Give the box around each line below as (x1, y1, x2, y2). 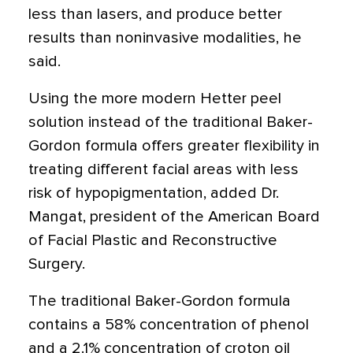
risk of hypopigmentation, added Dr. (28, 185, 279, 201)
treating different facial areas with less (28, 162, 299, 177)
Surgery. (28, 256, 85, 272)
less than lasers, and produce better (28, 6, 282, 22)
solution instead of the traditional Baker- (28, 114, 313, 130)
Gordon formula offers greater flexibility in (28, 138, 320, 154)
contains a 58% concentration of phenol (28, 317, 309, 333)
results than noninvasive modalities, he (28, 30, 302, 46)
